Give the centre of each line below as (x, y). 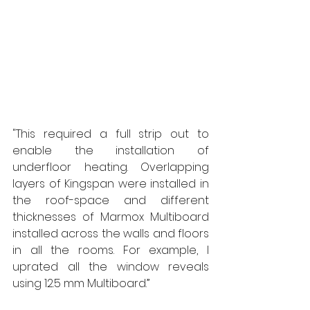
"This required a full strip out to (111, 134)
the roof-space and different (111, 200)
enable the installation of (111, 150)
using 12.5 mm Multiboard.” (84, 283)
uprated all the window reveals (111, 266)
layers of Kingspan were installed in (111, 183)
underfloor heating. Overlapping (111, 167)
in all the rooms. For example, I (111, 250)
